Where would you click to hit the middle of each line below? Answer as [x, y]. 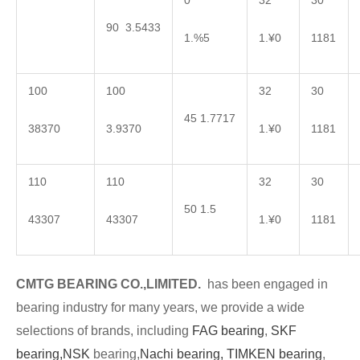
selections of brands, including [102, 330]
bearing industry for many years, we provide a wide [160, 307]
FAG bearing [227, 330]
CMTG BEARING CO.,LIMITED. [112, 284]
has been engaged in [268, 284]
